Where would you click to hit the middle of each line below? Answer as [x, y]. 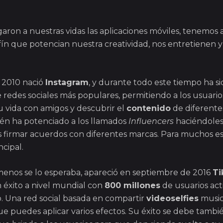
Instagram [67, 83]
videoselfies [172, 199]
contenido [149, 109]
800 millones [132, 186]
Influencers [151, 121]
